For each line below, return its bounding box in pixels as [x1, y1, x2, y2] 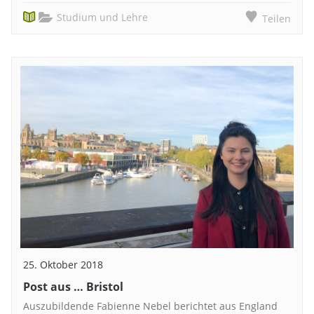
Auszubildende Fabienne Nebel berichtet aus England [23, 299, 278, 313]
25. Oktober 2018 [23, 258, 103, 272]
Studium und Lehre [57, 11, 149, 25]
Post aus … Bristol [23, 279, 123, 295]
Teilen [262, 12, 291, 26]
